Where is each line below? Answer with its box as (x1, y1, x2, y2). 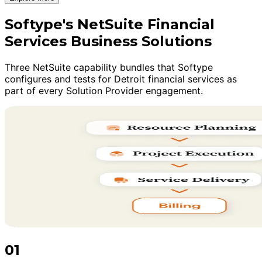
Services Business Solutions (5, 33, 212, 50)
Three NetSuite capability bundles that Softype (5, 61, 213, 74)
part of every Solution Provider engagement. (5, 85, 203, 97)
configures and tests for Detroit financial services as (5, 73, 237, 85)
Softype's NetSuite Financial (5, 16, 215, 33)
